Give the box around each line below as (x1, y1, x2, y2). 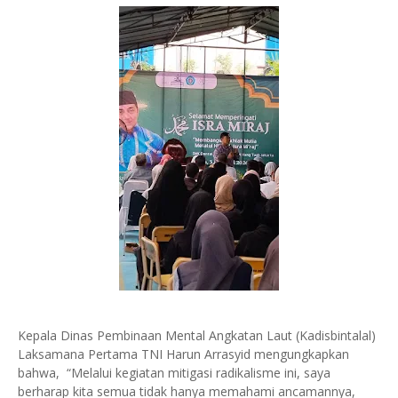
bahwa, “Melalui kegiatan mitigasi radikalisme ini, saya (18, 364, 330, 381)
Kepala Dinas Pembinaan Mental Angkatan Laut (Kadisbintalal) (18, 327, 376, 344)
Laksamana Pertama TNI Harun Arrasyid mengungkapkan (18, 346, 349, 362)
